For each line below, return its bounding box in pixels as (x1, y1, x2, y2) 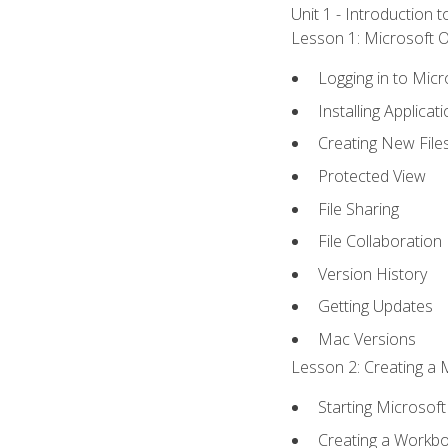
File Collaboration (318, 230, 443, 253)
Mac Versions (318, 327, 417, 350)
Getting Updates (318, 295, 434, 318)
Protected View (318, 164, 427, 187)
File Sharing (318, 197, 400, 220)
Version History (318, 262, 428, 285)
